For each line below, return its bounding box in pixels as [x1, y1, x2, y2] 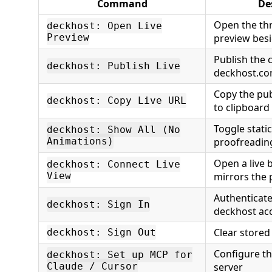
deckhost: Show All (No [47, 124, 180, 135]
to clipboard [214, 101, 270, 114]
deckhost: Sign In [47, 199, 150, 210]
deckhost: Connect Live [47, 158, 180, 170]
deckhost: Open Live [47, 20, 162, 32]
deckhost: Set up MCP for [47, 249, 192, 260]
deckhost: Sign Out [47, 226, 156, 238]
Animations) [47, 135, 114, 147]
